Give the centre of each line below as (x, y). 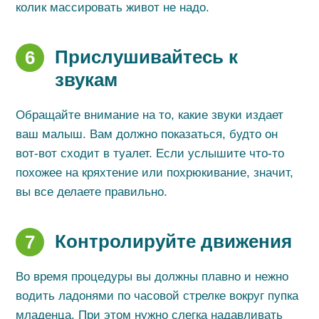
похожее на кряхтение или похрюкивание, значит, (155, 173)
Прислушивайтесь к (147, 57)
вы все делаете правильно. (92, 192)
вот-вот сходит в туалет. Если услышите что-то (150, 153)
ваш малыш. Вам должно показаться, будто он (147, 134)
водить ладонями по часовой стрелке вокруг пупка (157, 296)
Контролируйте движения (174, 241)
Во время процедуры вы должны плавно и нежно (152, 277)
